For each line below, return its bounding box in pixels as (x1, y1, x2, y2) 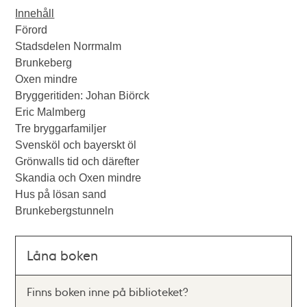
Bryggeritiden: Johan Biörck (15, 90, 150, 101)
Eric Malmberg (15, 106, 86, 118)
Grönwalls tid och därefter (15, 156, 140, 167)
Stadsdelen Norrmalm (15, 40, 122, 52)
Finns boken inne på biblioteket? (27, 284, 188, 299)
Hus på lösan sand (15, 188, 107, 200)
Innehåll (15, 8, 55, 19)
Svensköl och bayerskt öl (15, 139, 137, 151)
